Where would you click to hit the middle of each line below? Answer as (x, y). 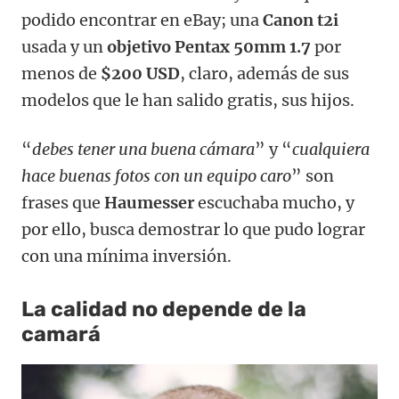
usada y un (64, 47)
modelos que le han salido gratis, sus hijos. (188, 101)
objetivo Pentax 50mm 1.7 (211, 47)
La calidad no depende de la (164, 309)
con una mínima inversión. (126, 256)
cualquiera (331, 150)
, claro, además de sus (265, 74)
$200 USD (140, 74)
